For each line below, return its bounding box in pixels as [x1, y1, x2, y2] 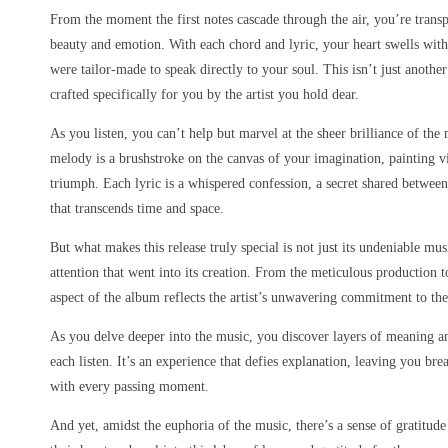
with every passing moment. [50, 379, 209, 394]
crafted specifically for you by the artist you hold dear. [50, 87, 359, 102]
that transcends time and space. [50, 201, 224, 216]
